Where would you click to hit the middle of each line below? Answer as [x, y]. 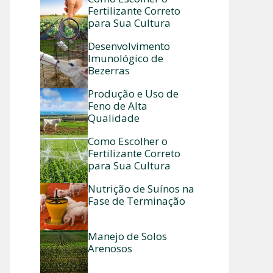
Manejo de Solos [127, 236]
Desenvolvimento [129, 46]
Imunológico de [126, 58]
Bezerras [109, 70]
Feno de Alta [118, 106]
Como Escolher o [128, 141]
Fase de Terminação [136, 201]
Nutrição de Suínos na [141, 189]
